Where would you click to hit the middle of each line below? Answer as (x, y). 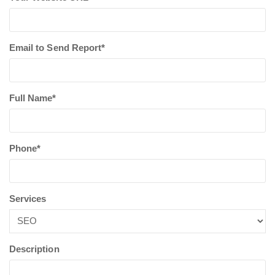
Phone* (25, 148)
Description (34, 249)
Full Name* (33, 98)
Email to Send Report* (57, 48)
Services (28, 199)
